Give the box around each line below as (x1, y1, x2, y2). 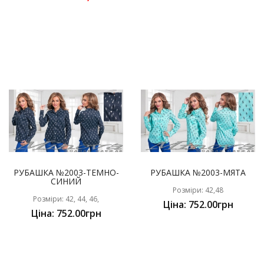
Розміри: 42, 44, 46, (33, 194, 99, 204)
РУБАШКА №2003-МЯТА (150, 167, 246, 179)
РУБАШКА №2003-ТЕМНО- (13, 167, 119, 179)
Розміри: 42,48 (173, 185, 223, 196)
